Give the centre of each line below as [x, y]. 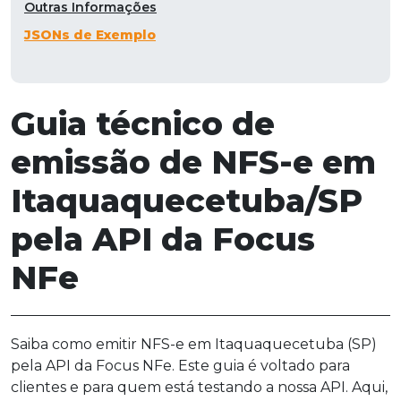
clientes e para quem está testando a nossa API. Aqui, [199, 388]
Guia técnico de [143, 124]
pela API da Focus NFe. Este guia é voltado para [180, 366]
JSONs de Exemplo [90, 35]
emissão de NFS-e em [193, 162]
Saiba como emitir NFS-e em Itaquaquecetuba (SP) [194, 345]
